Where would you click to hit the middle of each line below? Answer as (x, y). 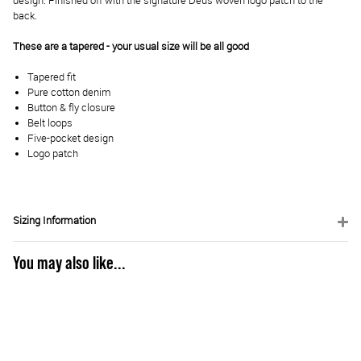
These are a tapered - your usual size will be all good (131, 47)
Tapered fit (52, 77)
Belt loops (50, 123)
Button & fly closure (71, 108)
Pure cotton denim (69, 93)
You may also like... (69, 263)
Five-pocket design (71, 139)
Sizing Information (54, 221)
